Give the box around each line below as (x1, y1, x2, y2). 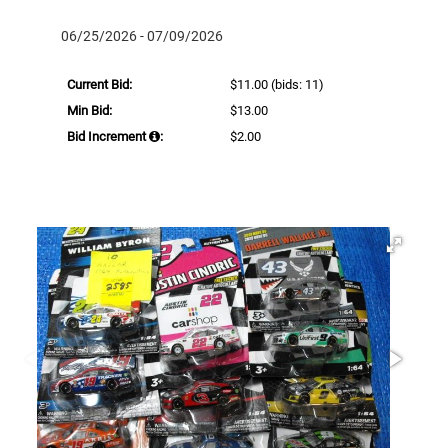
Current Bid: (67, 76, 132, 92)
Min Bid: (67, 102, 112, 118)
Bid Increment (67, 128, 149, 144)
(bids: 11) (268, 76, 325, 92)
